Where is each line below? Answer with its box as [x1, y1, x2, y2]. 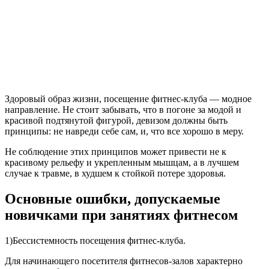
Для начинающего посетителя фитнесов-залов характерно [5, 256, 243, 267]
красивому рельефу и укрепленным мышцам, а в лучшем [5, 157, 239, 168]
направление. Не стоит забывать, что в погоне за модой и [5, 104, 241, 115]
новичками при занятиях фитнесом [5, 207, 238, 223]
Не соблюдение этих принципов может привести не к [5, 147, 226, 157]
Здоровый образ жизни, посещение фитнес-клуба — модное [5, 94, 252, 104]
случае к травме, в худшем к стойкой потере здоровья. [5, 168, 226, 179]
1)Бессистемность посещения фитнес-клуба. [5, 235, 186, 246]
